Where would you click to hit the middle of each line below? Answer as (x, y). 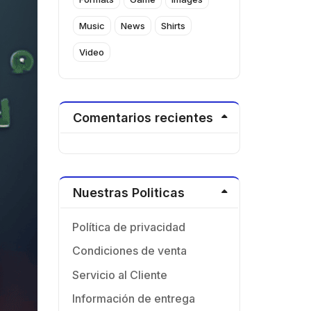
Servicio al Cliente (119, 275)
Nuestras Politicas (128, 192)
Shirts (173, 26)
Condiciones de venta (129, 251)
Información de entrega (133, 299)
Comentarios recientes (143, 117)
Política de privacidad (128, 227)
